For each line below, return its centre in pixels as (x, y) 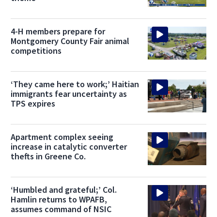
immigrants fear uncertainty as (69, 94)
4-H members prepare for (58, 31)
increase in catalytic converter (69, 147)
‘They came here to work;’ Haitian (75, 84)
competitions (36, 51)
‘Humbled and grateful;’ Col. (64, 190)
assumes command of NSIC (61, 209)
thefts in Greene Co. (48, 156)
